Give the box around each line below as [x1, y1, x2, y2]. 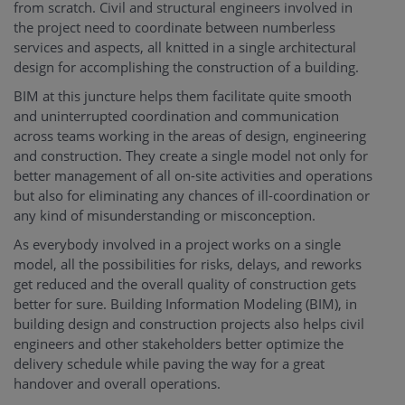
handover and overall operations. [14, 374, 221, 393]
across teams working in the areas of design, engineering [14, 127, 366, 146]
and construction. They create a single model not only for [14, 146, 368, 165]
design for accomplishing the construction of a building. [14, 58, 359, 77]
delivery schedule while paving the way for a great [14, 354, 325, 373]
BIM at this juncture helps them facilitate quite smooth [14, 87, 352, 106]
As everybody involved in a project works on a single [14, 235, 341, 254]
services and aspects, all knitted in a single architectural [14, 38, 356, 57]
